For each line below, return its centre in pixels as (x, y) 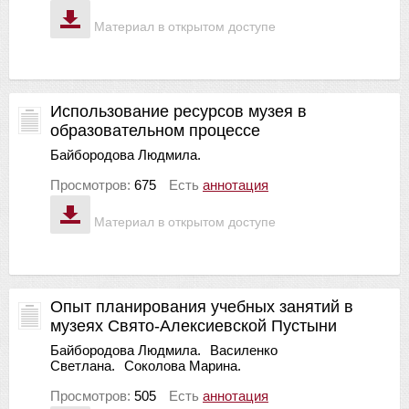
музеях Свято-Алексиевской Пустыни (194, 325)
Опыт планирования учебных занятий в (202, 306)
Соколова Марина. (183, 365)
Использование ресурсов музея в (178, 111)
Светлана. (83, 365)
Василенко (244, 350)
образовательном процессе (155, 130)
